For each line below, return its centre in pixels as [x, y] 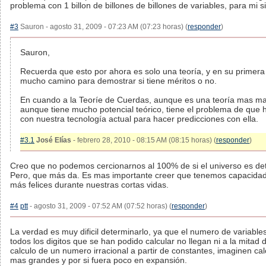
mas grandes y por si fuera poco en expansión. [99, 260]
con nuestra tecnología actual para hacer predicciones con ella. [139, 119]
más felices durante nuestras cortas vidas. [89, 185]
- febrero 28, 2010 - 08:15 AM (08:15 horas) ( [144, 140]
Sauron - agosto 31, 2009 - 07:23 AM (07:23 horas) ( [103, 27]
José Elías [54, 140]
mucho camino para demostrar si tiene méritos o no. [118, 81]
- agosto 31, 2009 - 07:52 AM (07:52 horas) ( [100, 206]
